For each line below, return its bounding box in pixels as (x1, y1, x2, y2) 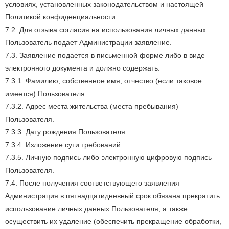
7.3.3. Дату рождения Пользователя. (5, 128, 127, 136)
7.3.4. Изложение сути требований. (5, 141, 123, 149)
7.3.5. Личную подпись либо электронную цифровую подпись (5, 153, 212, 162)
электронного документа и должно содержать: (5, 64, 160, 72)
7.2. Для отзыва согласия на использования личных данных (5, 26, 206, 34)
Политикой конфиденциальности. (5, 13, 118, 21)
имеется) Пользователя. (5, 89, 87, 98)
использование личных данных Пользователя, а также (5, 204, 188, 213)
